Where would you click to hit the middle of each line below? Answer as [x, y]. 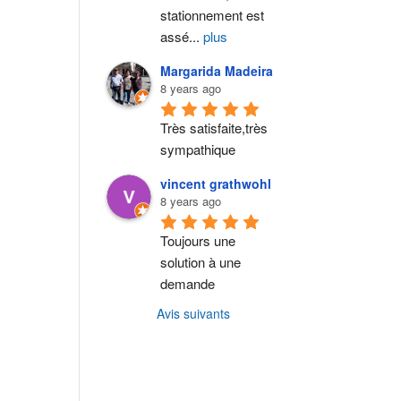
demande [188, 284]
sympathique [198, 149]
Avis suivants [194, 313]
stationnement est [213, 15]
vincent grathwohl [216, 183]
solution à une [201, 262]
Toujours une [198, 241]
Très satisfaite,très [214, 128]
